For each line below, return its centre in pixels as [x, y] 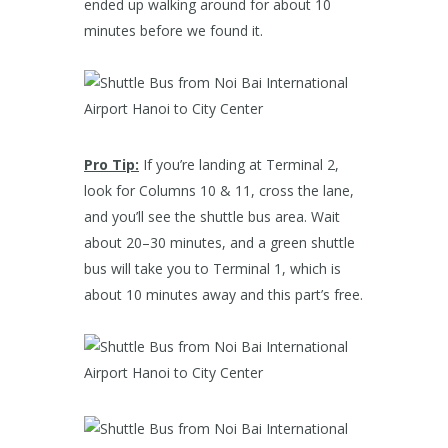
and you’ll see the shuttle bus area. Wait [212, 217]
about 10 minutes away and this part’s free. [223, 295]
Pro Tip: [111, 165]
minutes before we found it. [173, 31]
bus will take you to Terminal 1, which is [212, 269]
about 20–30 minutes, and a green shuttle [219, 243]
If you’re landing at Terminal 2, [239, 165]
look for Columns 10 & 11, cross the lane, [219, 191]
